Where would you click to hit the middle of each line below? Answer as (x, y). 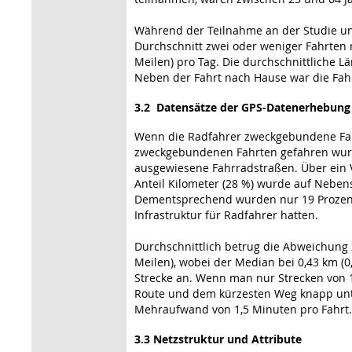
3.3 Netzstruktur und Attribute (218, 339)
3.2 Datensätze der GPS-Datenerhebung (242, 107)
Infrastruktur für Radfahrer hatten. (226, 214)
